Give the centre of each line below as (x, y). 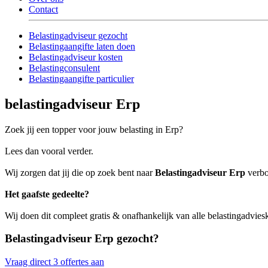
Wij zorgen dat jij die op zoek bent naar (80, 172)
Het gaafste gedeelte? (47, 194)
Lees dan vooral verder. (49, 151)
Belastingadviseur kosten (76, 57)
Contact (43, 9)
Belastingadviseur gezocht (78, 35)
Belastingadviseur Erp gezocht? (82, 239)
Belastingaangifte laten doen (82, 46)
